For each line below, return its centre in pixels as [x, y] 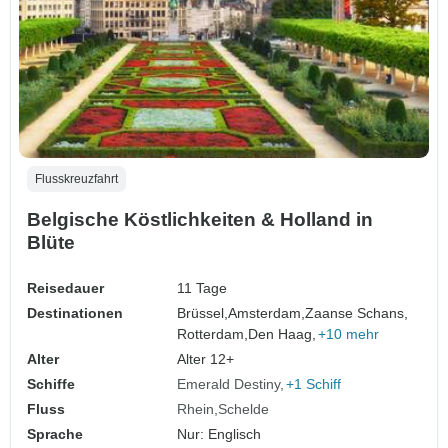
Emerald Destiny [229, 384]
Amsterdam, [267, 313]
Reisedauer [65, 288]
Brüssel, [203, 313]
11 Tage [202, 288]
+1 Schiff [314, 384]
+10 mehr [349, 334]
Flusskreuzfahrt [76, 179]
